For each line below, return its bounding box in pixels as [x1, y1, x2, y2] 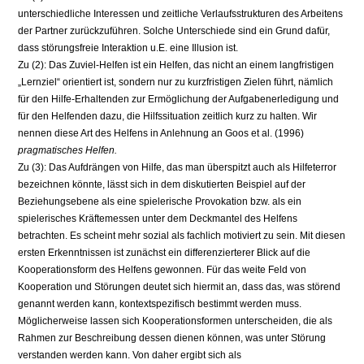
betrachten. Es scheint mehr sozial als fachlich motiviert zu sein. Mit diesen [18, 230, 346, 242]
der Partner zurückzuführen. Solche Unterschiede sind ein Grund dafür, [18, 25, 331, 37]
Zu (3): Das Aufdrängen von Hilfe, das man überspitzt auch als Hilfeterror [18, 162, 337, 174]
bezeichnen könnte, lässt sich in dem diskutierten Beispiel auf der [18, 179, 306, 191]
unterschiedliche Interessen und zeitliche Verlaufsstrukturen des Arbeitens [18, 8, 344, 20]
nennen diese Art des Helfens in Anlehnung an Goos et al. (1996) [18, 128, 305, 140]
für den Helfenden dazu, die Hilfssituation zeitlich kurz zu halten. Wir [18, 110, 318, 123]
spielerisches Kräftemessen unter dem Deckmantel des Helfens [18, 213, 298, 225]
